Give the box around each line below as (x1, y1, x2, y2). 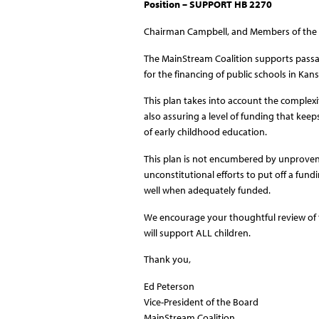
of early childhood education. (143, 125, 267, 139)
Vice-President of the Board (143, 296, 258, 309)
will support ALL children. (143, 226, 251, 239)
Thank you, (143, 253, 195, 266)
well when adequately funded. (143, 184, 271, 197)
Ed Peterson (143, 280, 194, 293)
